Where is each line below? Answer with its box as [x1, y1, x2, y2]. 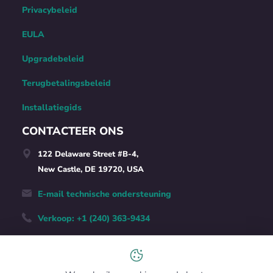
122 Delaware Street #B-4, [37, 149, 138, 160]
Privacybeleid [21, 4, 77, 16]
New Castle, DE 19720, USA [37, 164, 144, 175]
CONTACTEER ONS [21, 124, 124, 139]
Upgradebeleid [21, 53, 84, 65]
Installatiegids [21, 102, 82, 114]
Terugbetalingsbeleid [21, 77, 111, 90]
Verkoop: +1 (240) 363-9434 [37, 213, 150, 225]
